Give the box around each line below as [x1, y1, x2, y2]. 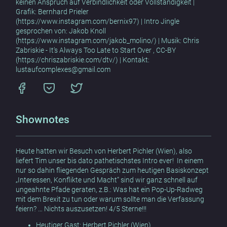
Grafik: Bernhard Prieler [16, 7, 89, 16]
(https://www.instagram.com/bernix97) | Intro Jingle [16, 17, 180, 25]
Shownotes [16, 113, 70, 126]
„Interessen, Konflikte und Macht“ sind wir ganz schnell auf [16, 175, 198, 184]
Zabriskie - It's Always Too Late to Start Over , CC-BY [16, 46, 176, 54]
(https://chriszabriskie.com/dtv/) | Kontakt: [16, 55, 150, 64]
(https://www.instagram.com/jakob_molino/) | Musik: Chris [16, 36, 200, 45]
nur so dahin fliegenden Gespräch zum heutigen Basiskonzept [16, 166, 209, 174]
